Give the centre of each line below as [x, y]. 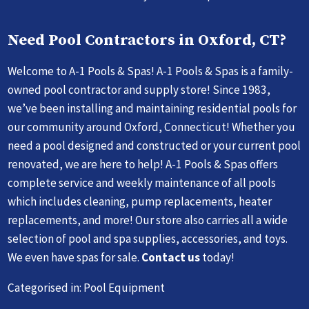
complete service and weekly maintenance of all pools [142, 182]
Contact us [171, 257]
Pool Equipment [124, 288]
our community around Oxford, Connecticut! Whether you [152, 127]
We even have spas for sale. [75, 257]
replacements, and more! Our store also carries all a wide [148, 220]
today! [218, 257]
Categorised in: [46, 288]
